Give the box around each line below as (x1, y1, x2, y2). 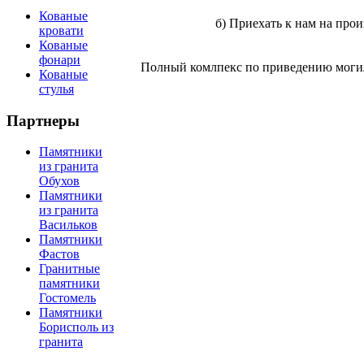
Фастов (39, 247, 80, 262)
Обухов (39, 174, 80, 188)
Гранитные (39, 262, 100, 276)
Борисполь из (39, 320, 114, 335)
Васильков (39, 218, 97, 232)
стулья (39, 81, 74, 96)
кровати (39, 23, 84, 37)
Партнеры (6, 111, 80, 129)
